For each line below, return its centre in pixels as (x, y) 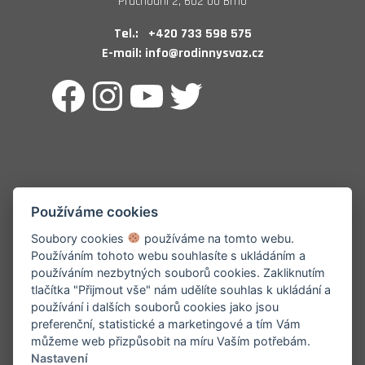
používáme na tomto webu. (217, 238)
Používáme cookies (95, 211)
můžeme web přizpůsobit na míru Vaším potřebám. (171, 341)
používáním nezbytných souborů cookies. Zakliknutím (178, 272)
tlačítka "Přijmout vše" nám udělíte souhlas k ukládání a (181, 289)
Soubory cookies (79, 238)
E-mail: (121, 53)
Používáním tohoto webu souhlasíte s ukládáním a (169, 255)
